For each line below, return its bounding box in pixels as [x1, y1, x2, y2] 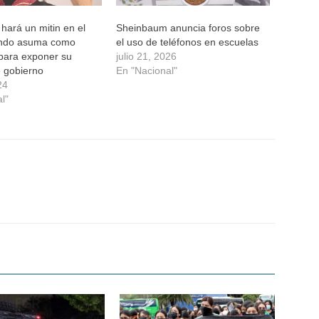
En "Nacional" [115, 64, 177, 76]
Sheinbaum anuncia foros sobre [115, 21, 260, 33]
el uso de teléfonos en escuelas [115, 36, 258, 48]
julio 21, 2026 [115, 50, 177, 62]
